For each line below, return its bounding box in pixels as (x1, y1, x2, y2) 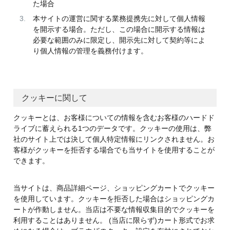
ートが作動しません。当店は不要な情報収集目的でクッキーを (13, 205, 215, 214)
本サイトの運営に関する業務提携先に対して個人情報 (32, 14, 205, 23)
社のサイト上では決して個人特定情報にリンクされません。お (13, 135, 215, 144)
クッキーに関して (21, 93, 87, 103)
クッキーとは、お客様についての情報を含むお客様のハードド (13, 113, 215, 122)
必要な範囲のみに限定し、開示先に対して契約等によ (32, 36, 205, 45)
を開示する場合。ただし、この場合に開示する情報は (32, 25, 205, 34)
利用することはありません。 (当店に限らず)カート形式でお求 (13, 216, 215, 225)
